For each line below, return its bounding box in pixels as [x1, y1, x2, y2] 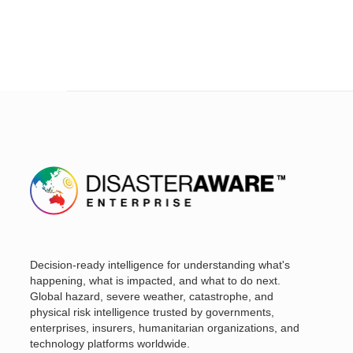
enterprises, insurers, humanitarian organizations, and [30, 321, 299, 334]
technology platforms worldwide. [30, 336, 190, 350]
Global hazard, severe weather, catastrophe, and [30, 289, 273, 303]
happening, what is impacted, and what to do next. [30, 273, 281, 287]
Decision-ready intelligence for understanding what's [30, 258, 290, 271]
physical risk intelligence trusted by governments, [30, 305, 274, 318]
